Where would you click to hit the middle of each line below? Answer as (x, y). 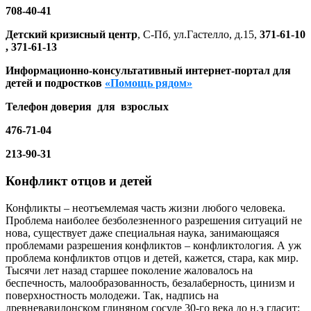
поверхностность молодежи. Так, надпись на (112, 295)
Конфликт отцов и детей (79, 181)
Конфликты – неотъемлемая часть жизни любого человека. (145, 208)
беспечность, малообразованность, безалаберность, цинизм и (150, 283)
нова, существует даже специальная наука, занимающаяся (142, 233)
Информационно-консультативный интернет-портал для (148, 71)
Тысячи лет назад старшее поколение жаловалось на (129, 270)
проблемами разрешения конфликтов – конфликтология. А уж (153, 245)
